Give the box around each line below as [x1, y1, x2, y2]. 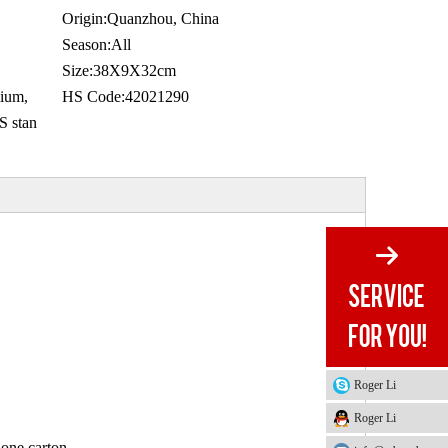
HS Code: [62, 88, 125, 106]
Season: [62, 36, 111, 54]
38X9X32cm [93, 62, 176, 80]
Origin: [62, 10, 107, 28]
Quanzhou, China [107, 10, 219, 28]
